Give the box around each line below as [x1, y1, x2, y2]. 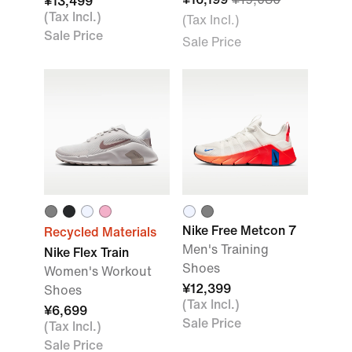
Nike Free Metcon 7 [182, 224, 296, 237]
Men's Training [182, 243, 269, 256]
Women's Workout [44, 265, 152, 278]
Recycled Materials [44, 225, 156, 239]
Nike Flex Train [44, 246, 129, 259]
